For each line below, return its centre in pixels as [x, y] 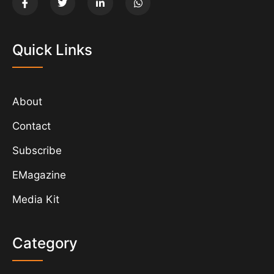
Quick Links [52, 50]
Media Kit [36, 200]
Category [45, 243]
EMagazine [39, 175]
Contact [31, 126]
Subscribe [37, 151]
